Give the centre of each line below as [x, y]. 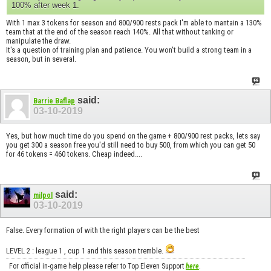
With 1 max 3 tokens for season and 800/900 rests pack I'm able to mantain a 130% [134, 23]
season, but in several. [41, 59]
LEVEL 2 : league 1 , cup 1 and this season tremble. [86, 250]
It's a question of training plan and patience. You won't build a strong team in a [129, 50]
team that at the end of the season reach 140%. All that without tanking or [120, 32]
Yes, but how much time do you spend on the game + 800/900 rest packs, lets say [133, 135]
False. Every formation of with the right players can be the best [103, 230]
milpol [43, 196]
